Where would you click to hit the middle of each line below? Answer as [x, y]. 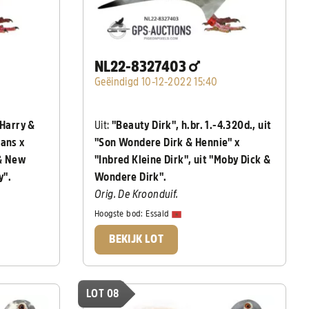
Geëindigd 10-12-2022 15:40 [156, 82]
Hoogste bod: [120, 214]
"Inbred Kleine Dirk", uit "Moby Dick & [183, 160]
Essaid [159, 214]
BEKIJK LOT [137, 239]
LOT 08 [103, 294]
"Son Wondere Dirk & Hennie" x [167, 142]
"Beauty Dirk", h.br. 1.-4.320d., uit [192, 125]
